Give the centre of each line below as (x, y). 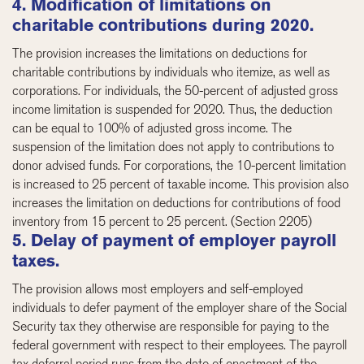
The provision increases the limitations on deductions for (160, 53)
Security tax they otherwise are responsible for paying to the (171, 326)
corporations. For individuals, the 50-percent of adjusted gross (175, 90)
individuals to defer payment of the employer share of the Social (180, 307)
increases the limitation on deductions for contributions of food (177, 202)
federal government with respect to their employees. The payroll (180, 344)
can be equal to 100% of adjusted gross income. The (152, 128)
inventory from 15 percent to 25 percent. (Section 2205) (162, 221)
